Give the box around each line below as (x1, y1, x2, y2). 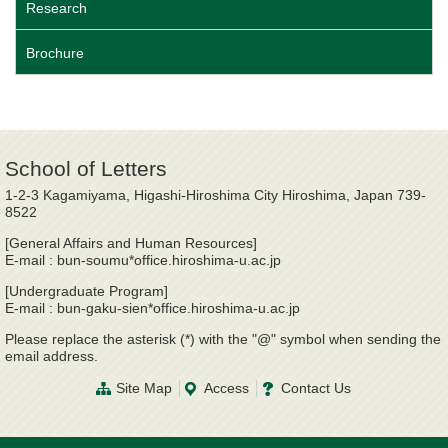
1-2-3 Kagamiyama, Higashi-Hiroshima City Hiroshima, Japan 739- (5, 187, 426, 204)
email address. (5, 348, 98, 365)
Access (203, 380, 249, 397)
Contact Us (280, 380, 351, 397)
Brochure (26, 45, 84, 62)
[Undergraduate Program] (5, 283, 168, 300)
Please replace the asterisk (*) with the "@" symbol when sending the (5, 331, 441, 348)
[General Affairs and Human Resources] (5, 235, 257, 252)
